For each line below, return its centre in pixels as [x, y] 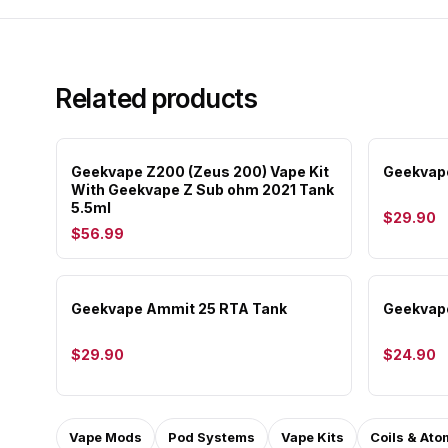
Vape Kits [312, 437]
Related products [157, 98]
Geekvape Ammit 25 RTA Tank [179, 308]
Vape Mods [105, 437]
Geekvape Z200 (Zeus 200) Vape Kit [200, 171]
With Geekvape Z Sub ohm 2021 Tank [202, 189]
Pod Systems [211, 437]
